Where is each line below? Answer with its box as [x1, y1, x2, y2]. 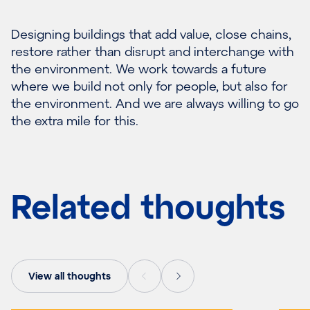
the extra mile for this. [11, 113, 138, 129]
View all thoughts [28, 270, 111, 282]
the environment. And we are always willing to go [11, 95, 299, 111]
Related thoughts [11, 185, 285, 226]
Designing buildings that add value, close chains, [11, 26, 291, 42]
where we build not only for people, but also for [11, 78, 288, 94]
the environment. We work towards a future [11, 61, 266, 77]
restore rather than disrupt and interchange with [11, 44, 294, 60]
